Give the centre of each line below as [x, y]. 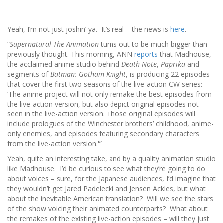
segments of [29, 74]
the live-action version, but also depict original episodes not [103, 104]
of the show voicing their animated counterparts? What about [108, 208]
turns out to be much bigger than [153, 44]
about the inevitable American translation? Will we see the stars [110, 198]
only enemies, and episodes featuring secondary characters [103, 134]
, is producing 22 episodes [168, 74]
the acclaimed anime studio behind [64, 64]
